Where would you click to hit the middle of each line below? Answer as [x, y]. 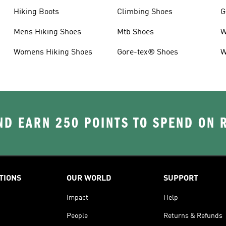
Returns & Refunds [193, 216]
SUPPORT [181, 178]
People [77, 216]
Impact [77, 197]
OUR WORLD [89, 178]
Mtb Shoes [135, 32]
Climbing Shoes [145, 12]
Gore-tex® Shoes [147, 52]
